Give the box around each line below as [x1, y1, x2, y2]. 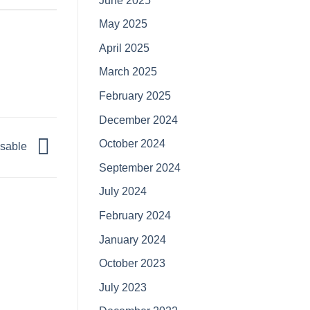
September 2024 [99, 161, 181, 174]
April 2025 [99, 42, 149, 54]
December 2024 [99, 113, 178, 126]
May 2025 [99, 18, 147, 30]
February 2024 [99, 209, 171, 221]
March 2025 [99, 66, 157, 78]
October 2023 [99, 257, 165, 270]
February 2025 [99, 89, 171, 102]
